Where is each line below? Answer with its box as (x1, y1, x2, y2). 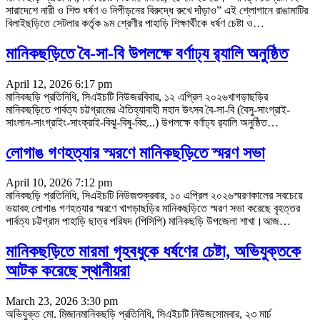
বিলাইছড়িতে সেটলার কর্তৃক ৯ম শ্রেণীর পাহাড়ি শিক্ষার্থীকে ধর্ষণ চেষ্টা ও (6, 16, 253, 29)
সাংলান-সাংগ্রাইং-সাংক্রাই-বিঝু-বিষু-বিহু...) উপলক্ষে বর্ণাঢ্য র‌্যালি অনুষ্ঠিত (6, 116, 267, 129)
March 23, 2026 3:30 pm (6, 295, 118, 308)
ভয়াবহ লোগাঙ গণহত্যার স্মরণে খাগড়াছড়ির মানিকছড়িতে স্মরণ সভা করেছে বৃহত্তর (6, 202, 300, 215)
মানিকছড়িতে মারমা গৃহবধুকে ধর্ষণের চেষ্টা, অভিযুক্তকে (6, 242, 301, 261)
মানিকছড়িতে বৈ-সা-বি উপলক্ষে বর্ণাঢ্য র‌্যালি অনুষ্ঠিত (6, 44, 288, 63)
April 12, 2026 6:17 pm (6, 77, 112, 90)
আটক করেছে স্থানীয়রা (6, 261, 130, 281)
